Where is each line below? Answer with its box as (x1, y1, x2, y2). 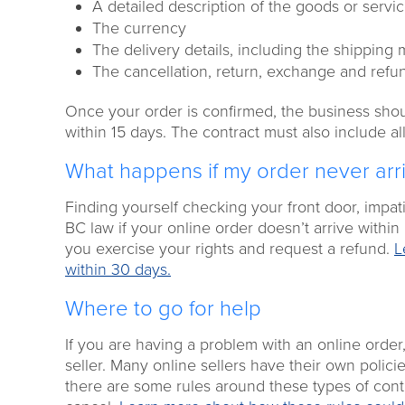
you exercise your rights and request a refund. (65, 238, 394, 259)
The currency (92, 17, 186, 38)
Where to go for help (65, 295, 267, 322)
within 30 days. (65, 259, 171, 279)
